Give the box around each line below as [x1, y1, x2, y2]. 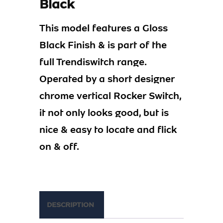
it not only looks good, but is [39, 106, 169, 119]
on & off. [39, 140, 79, 153]
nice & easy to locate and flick [39, 123, 177, 136]
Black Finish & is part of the [39, 38, 167, 51]
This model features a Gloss [39, 21, 168, 34]
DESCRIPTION [47, 200, 94, 210]
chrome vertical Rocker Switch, [39, 89, 181, 102]
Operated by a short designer [39, 72, 175, 85]
